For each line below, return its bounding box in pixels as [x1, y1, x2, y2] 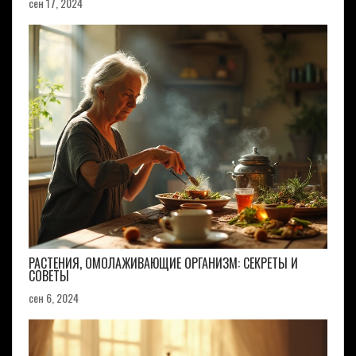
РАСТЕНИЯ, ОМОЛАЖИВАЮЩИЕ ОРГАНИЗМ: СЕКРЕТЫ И [29, 253, 298, 273]
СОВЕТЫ [29, 265, 69, 285]
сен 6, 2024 [29, 288, 79, 306]
